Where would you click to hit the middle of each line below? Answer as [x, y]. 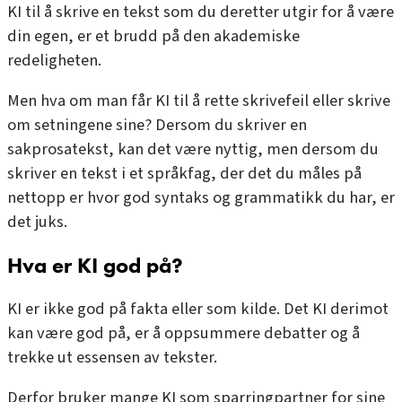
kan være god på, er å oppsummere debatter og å [184, 332]
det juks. [37, 222]
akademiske [257, 36]
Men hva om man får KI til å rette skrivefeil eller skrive [199, 101]
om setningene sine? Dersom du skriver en [157, 125]
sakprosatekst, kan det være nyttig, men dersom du [193, 149]
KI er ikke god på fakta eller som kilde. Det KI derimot [198, 308]
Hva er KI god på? [95, 266]
